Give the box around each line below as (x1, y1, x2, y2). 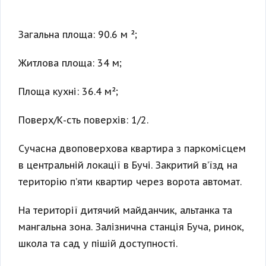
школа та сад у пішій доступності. (18, 237, 178, 250)
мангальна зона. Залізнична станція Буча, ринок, (18, 221, 244, 233)
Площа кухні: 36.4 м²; (18, 85, 118, 98)
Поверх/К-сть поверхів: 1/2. (18, 114, 148, 126)
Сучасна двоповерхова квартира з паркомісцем (18, 142, 246, 155)
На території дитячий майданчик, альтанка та (18, 204, 232, 217)
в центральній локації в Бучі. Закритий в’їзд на (18, 159, 237, 172)
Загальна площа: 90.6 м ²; (18, 28, 137, 41)
